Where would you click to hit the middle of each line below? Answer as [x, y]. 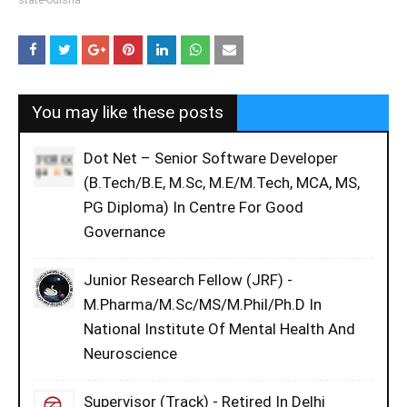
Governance [124, 232]
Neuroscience [130, 353]
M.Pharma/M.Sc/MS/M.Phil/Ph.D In [203, 304]
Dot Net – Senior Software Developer [211, 158]
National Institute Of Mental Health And [219, 329]
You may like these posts [128, 112]
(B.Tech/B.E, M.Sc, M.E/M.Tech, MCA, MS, [222, 183]
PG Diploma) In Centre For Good [194, 207]
